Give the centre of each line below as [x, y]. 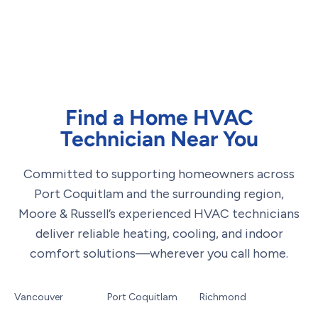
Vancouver [39, 297]
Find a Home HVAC [159, 118]
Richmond [223, 297]
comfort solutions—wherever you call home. [159, 254]
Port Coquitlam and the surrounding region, [159, 194]
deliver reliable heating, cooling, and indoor [159, 234]
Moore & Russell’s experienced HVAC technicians [159, 214]
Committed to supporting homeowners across [159, 174]
